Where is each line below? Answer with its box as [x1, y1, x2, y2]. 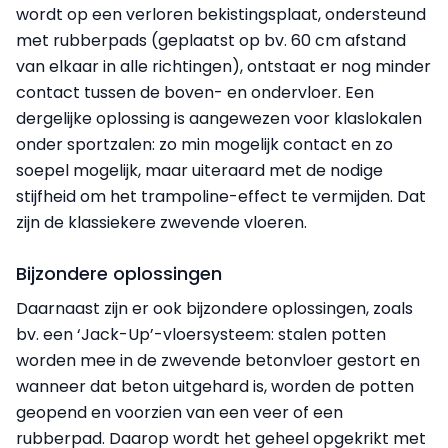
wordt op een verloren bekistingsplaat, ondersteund [16, 2, 426, 26]
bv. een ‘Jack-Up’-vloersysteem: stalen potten [16, 322, 386, 346]
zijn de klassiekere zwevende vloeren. [16, 210, 307, 234]
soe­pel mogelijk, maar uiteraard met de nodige [16, 158, 383, 182]
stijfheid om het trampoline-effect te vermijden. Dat [16, 184, 426, 208]
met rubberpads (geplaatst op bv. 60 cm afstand [16, 28, 406, 52]
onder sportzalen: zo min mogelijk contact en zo [16, 132, 393, 156]
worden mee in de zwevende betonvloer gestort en [16, 348, 420, 372]
